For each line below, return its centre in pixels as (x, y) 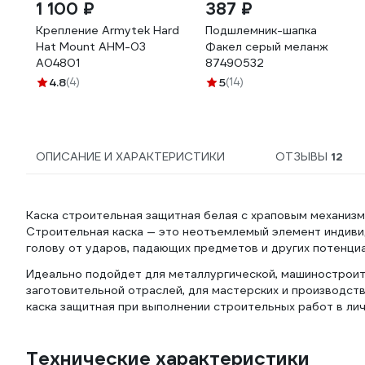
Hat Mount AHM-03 (91, 46)
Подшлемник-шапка (261, 30)
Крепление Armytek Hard (108, 30)
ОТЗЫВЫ (303, 156)
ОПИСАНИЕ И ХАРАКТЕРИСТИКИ (130, 156)
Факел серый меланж (267, 46)
